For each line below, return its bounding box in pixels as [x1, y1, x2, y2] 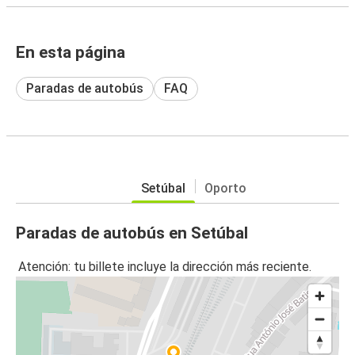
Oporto [204, 180, 246, 196]
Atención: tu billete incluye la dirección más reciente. [18, 259, 311, 275]
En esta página [16, 42, 125, 62]
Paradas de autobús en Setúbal [16, 223, 248, 242]
